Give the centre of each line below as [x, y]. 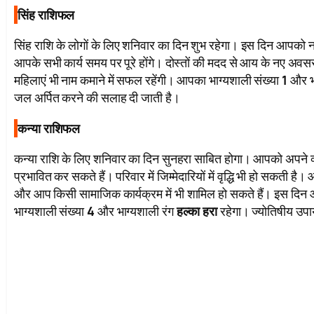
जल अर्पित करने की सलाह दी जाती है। [97, 98]
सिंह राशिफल [46, 15]
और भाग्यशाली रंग [135, 211]
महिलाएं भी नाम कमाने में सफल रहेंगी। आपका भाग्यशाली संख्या [148, 80]
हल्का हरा [197, 211]
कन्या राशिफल [49, 129]
